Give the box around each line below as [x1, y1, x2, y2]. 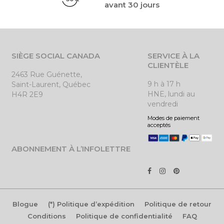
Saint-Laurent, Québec [11, 79, 90, 89]
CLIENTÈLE [147, 60, 188, 70]
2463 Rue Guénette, [11, 69, 82, 79]
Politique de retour [144, 200, 211, 208]
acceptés [147, 121, 170, 128]
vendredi [147, 99, 178, 108]
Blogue [12, 200, 38, 208]
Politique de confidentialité [75, 212, 172, 220]
